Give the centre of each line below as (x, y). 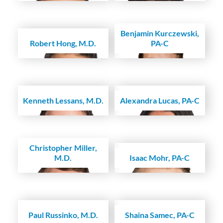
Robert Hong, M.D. (63, 43)
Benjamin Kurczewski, (160, 33)
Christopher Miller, (63, 148)
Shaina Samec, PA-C (160, 215)
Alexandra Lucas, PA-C (160, 101)
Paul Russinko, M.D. (63, 215)
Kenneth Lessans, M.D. (63, 101)
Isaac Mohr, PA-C (160, 158)
